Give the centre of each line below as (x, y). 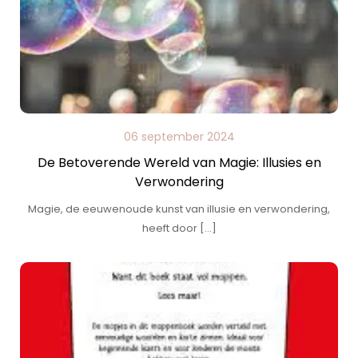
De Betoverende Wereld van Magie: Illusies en (179, 163)
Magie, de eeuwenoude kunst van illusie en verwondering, (179, 209)
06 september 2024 (179, 137)
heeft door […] (179, 228)
